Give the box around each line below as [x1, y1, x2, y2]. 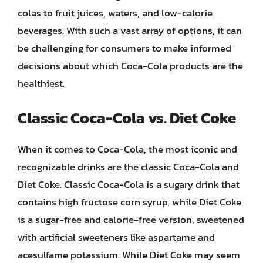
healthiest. [18, 76, 65, 91]
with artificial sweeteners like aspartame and [18, 229, 215, 245]
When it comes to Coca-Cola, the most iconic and [18, 141, 237, 157]
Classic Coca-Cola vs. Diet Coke [18, 106, 236, 129]
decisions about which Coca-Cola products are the [18, 58, 243, 73]
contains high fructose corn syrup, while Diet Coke [18, 194, 241, 210]
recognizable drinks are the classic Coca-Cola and [18, 159, 239, 174]
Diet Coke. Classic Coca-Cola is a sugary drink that [18, 176, 240, 192]
